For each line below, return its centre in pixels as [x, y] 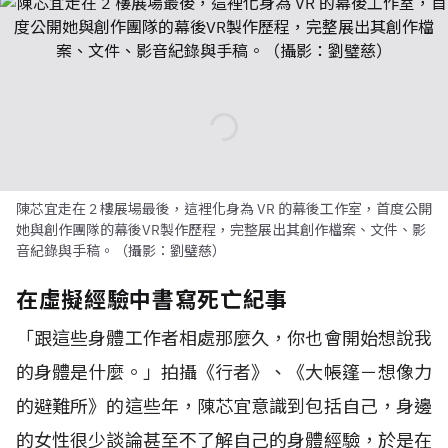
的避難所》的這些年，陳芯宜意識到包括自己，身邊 [224, 406]
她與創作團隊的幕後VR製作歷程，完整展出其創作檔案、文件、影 [221, 230]
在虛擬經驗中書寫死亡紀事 [152, 299]
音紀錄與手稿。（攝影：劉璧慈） [121, 251]
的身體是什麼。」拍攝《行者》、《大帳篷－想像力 [224, 372]
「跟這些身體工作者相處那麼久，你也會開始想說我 [224, 338]
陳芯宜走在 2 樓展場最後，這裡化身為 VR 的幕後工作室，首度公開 [224, 209]
